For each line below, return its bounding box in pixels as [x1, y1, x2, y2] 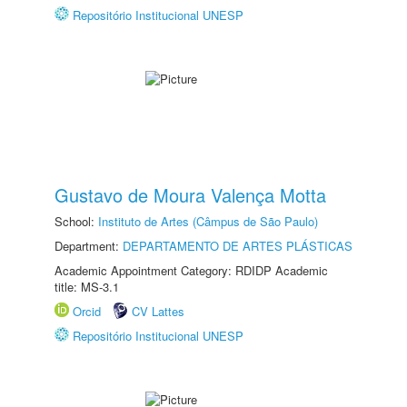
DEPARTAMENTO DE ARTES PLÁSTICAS [123, 237, 352, 254]
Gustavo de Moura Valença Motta [55, 182, 326, 208]
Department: [55, 237, 123, 254]
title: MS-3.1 [55, 278, 119, 295]
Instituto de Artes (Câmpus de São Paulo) [98, 213, 318, 230]
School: [55, 213, 98, 230]
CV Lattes [132, 303, 184, 320]
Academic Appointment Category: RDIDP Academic [55, 262, 328, 279]
